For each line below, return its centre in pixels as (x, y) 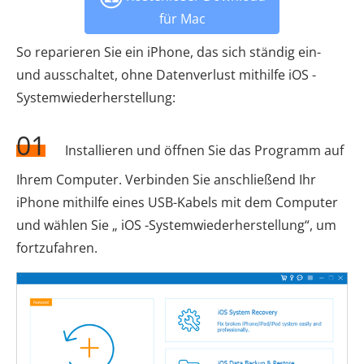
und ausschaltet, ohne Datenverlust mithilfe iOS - (166, 75)
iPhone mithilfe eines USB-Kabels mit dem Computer (177, 203)
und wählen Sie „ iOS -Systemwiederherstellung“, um (176, 225)
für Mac (182, 19)
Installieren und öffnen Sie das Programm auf (203, 151)
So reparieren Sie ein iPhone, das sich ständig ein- (169, 52)
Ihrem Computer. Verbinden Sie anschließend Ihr (166, 180)
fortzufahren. (57, 248)
